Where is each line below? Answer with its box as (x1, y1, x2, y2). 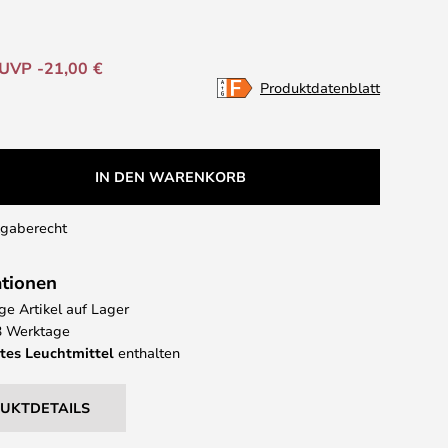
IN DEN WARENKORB (95, 167, 247, 186)
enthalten (114, 343, 181, 362)
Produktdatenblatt (260, 78, 380, 97)
